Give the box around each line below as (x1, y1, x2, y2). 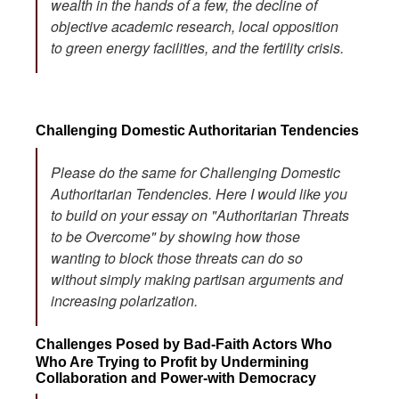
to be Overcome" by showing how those (51, 225, 300, 247)
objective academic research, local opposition (51, 15, 338, 37)
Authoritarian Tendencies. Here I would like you (51, 183, 347, 204)
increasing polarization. (51, 289, 198, 311)
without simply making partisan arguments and (51, 268, 343, 289)
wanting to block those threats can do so (51, 247, 303, 268)
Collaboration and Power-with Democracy (36, 370, 316, 386)
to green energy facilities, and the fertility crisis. (51, 37, 344, 58)
